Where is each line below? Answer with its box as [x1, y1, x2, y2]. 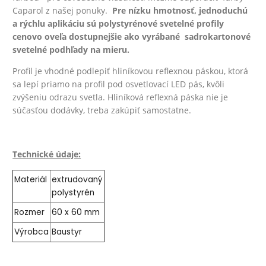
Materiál [14, 173, 47, 185]
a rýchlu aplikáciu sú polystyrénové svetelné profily [12, 17, 224, 29]
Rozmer [14, 206, 45, 218]
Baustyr [52, 226, 83, 237]
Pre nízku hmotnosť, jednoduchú [112, 4, 248, 16]
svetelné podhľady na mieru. [12, 43, 132, 55]
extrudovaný [52, 173, 103, 185]
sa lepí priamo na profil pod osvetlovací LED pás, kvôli [12, 78, 225, 90]
